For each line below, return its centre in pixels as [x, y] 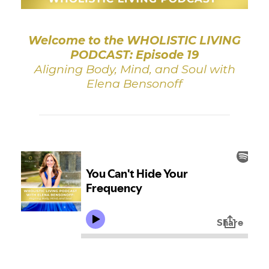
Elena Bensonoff [134, 83]
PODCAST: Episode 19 [134, 54]
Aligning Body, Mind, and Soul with [134, 69]
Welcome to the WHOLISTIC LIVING [134, 40]
